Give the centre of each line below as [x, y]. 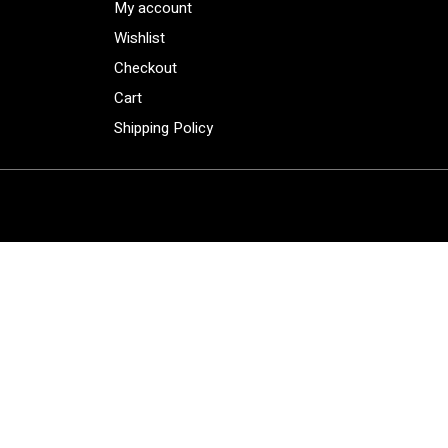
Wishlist [139, 38]
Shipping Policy [163, 128]
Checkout [145, 68]
